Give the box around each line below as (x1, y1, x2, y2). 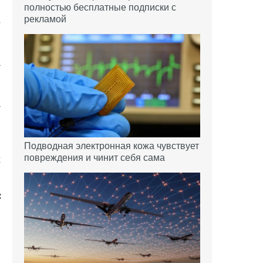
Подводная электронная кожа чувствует (24, 140, 199, 151)
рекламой (24, 14, 66, 25)
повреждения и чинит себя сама (24, 152, 165, 163)
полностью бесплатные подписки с (24, 2, 176, 13)
